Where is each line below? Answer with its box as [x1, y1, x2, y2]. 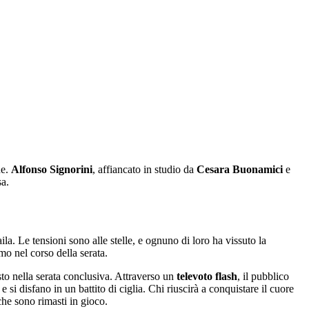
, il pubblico [237, 270, 289, 282]
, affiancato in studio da [92, 163, 197, 175]
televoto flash [174, 270, 237, 282]
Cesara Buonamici [197, 163, 283, 175]
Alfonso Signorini [11, 163, 92, 175]
